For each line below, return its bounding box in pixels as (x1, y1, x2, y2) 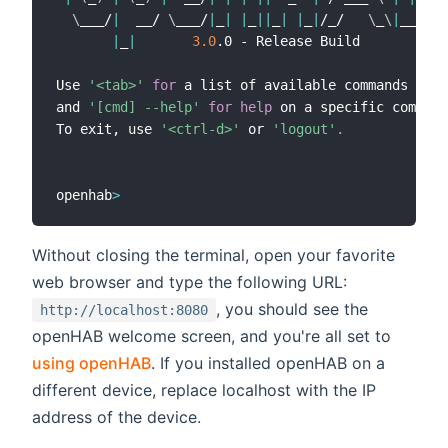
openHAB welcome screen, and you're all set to (32, 325, 391, 346)
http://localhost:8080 (40, 301, 208, 318)
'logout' (272, 120, 336, 137)
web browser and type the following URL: (32, 271, 347, 292)
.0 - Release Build (216, 32, 360, 49)
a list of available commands (176, 76, 408, 93)
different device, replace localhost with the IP (32, 379, 376, 400)
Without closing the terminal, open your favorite (32, 244, 395, 265)
